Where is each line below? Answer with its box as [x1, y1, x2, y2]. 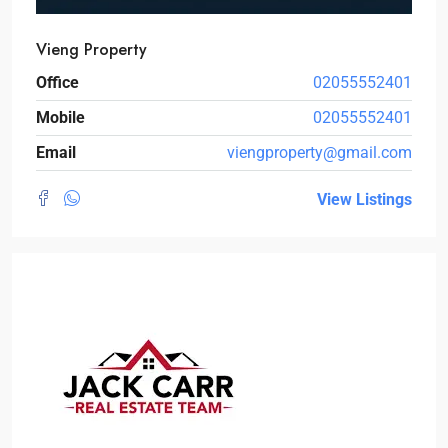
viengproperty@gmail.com [227, 143, 412, 162]
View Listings [317, 190, 412, 209]
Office [36, 73, 79, 92]
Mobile [36, 108, 85, 127]
